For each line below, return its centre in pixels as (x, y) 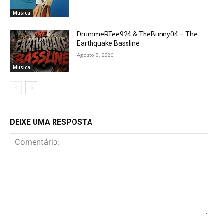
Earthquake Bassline (109, 44)
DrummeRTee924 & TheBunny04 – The (137, 34)
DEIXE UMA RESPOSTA (51, 122)
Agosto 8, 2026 (95, 55)
